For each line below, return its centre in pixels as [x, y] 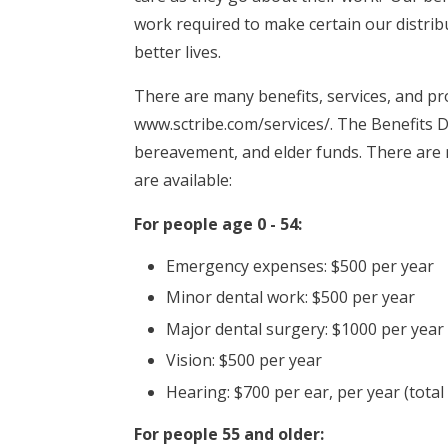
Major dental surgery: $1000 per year [305, 328]
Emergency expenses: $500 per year [300, 265]
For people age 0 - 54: [218, 223]
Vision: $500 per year [244, 360]
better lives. [178, 51]
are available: [185, 179]
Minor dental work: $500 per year [291, 297]
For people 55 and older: [229, 433]
